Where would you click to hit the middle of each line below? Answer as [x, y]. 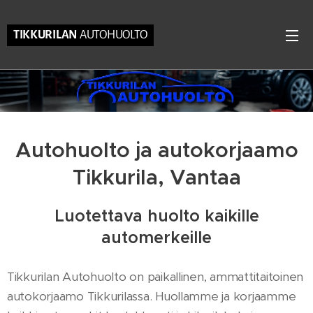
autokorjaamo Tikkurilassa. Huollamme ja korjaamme [152, 296]
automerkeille [156, 238]
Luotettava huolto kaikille [156, 216]
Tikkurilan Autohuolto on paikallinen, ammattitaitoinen [155, 277]
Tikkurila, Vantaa [156, 177]
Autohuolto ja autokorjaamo [156, 150]
